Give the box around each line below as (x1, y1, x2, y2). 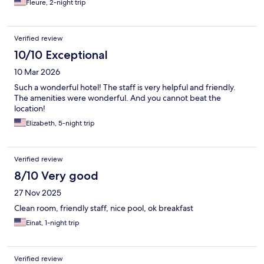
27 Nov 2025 (14, 187, 61, 198)
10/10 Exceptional (14, 47, 108, 62)
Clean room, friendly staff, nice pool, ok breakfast (14, 202, 193, 213)
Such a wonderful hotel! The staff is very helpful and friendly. (14, 81, 236, 93)
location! (14, 103, 45, 114)
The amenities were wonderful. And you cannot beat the (14, 92, 221, 103)
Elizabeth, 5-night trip (26, 118, 95, 128)
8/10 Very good (14, 168, 98, 183)
